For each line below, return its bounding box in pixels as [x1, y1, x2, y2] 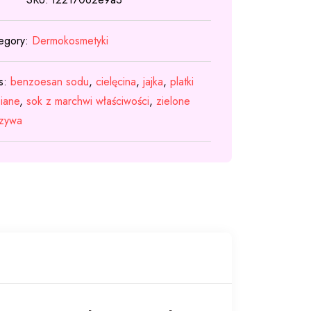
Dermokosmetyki [32, 33, 109, 49]
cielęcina [96, 74, 137, 90]
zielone [156, 93, 191, 109]
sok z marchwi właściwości [26, 93, 150, 109]
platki [170, 74, 194, 90]
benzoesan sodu [10, 74, 90, 90]
